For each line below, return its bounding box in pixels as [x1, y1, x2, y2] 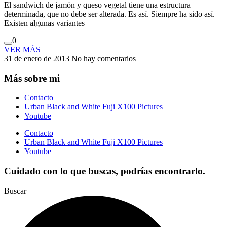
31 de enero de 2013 [4, 54, 71, 63]
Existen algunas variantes [4, 19, 85, 28]
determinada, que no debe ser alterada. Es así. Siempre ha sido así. [4, 10, 215, 19]
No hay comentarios [71, 54, 136, 63]
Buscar [4, 186, 26, 195]
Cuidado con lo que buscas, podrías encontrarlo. [4, 166, 205, 177]
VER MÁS [4, 45, 41, 54]
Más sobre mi [4, 72, 60, 84]
